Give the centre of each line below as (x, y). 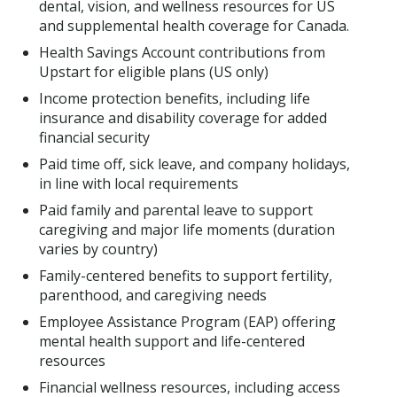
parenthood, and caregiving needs (153, 295)
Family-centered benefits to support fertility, (186, 275)
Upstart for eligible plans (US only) (154, 71)
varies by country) (98, 249)
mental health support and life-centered (172, 341)
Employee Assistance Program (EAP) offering (187, 321)
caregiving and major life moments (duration (187, 229)
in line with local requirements (139, 183)
